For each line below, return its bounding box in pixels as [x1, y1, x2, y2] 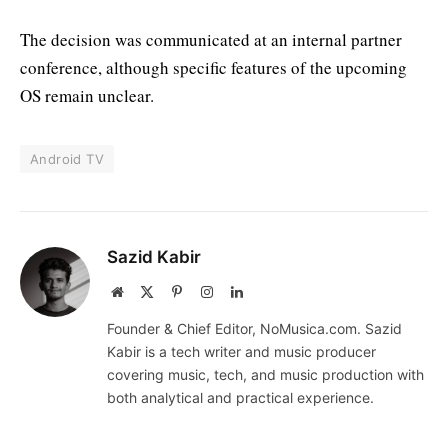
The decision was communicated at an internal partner [20, 28, 402, 52]
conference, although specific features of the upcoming [20, 56, 407, 80]
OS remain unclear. [20, 84, 154, 108]
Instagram [212, 284, 268, 299]
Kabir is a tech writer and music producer [107, 343, 376, 361]
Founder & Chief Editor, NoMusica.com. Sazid [107, 320, 402, 338]
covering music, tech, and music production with [107, 366, 424, 384]
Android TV [30, 151, 104, 168]
